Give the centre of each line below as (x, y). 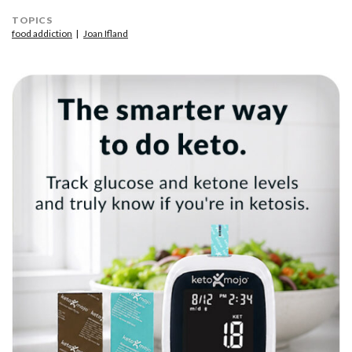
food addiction (42, 33)
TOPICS (32, 20)
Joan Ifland (106, 33)
